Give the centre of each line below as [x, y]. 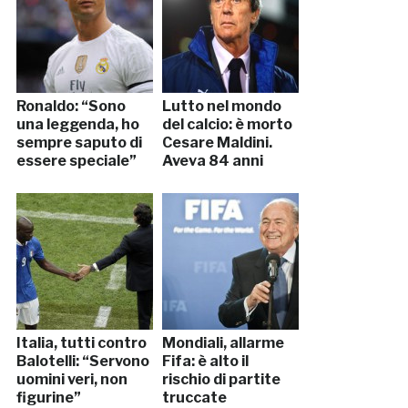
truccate [194, 397]
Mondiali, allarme [223, 342]
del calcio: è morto [227, 124]
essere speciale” [76, 160]
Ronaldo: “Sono [71, 106]
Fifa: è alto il [205, 361]
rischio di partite [221, 379]
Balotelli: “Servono [82, 361]
